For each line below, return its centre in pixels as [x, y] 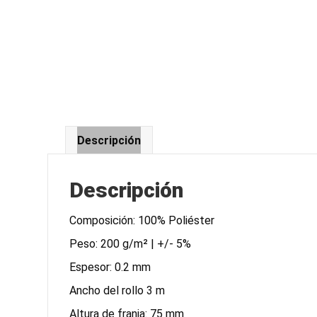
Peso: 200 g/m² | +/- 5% [131, 243]
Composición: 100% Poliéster [142, 220]
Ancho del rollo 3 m [117, 290]
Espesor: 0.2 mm [110, 267]
